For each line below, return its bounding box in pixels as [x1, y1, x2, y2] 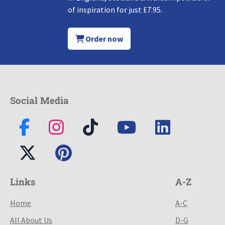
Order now [84, 33, 124, 44]
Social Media [10, 93, 69, 106]
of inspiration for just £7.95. [67, 4, 162, 15]
